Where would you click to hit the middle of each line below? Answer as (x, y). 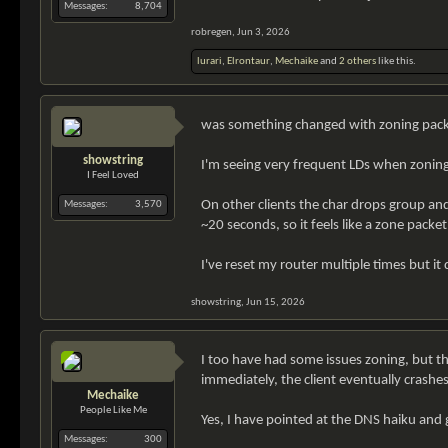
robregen (211, 32)
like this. (396, 61)
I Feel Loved (113, 175)
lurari (209, 61)
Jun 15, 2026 (275, 302)
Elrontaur (248, 61)
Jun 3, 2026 (263, 32)
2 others (357, 61)
